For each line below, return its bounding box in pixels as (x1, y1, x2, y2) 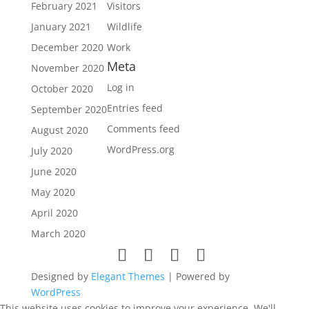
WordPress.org (106, 143, 175, 156)
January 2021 (30, 20, 91, 33)
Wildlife (106, 20, 142, 33)
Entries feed (106, 101, 163, 114)
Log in (106, 81, 134, 94)
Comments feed (106, 122, 180, 135)
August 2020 (30, 123, 88, 137)
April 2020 (30, 206, 78, 219)
